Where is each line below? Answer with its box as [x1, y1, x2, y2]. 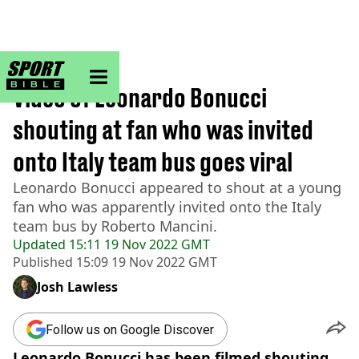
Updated [13, 236, 66, 253]
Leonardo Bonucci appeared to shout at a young [13, 178, 341, 197]
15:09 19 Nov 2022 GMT [73, 253, 217, 271]
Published [13, 253, 73, 271]
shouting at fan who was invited [13, 115, 313, 145]
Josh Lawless [37, 278, 118, 296]
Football [57, 64, 106, 82]
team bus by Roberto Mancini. [13, 216, 217, 236]
